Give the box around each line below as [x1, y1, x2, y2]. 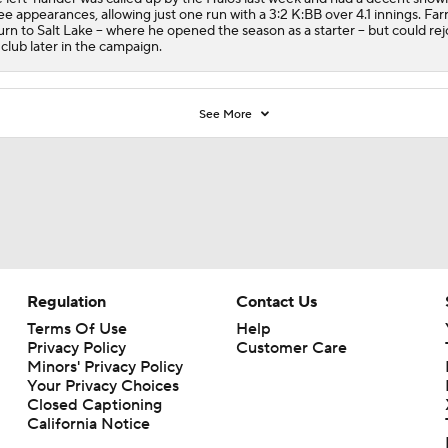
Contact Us [235, 291, 317, 312]
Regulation [26, 291, 106, 312]
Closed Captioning [26, 394, 162, 415]
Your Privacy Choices [26, 375, 179, 396]
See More [199, 106, 256, 122]
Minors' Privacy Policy [26, 356, 183, 377]
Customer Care [235, 337, 347, 358]
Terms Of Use [26, 318, 127, 339]
